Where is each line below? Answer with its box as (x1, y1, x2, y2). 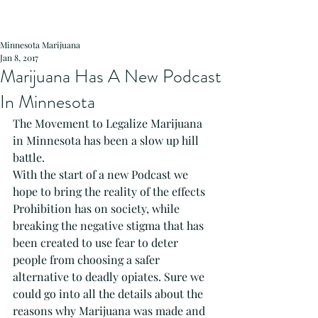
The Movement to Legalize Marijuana (13, 116, 205, 131)
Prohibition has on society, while (13, 201, 182, 216)
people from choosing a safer (13, 252, 163, 267)
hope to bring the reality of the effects (13, 184, 208, 199)
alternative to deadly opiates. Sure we (13, 269, 207, 284)
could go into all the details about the (13, 286, 206, 301)
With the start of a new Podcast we (13, 167, 191, 182)
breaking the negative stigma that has (13, 218, 207, 233)
